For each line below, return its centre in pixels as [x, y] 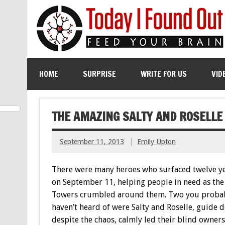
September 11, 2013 [92, 142]
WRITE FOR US [163, 74]
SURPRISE [99, 74]
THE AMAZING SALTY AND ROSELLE [137, 116]
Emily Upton [157, 142]
